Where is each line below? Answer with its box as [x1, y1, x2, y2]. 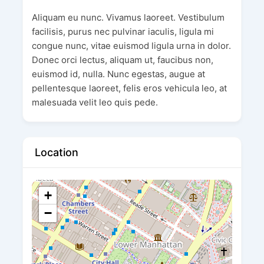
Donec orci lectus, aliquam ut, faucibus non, [31, 54, 213, 66]
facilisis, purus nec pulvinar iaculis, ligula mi [31, 26, 214, 38]
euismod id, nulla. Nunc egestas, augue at [31, 68, 205, 80]
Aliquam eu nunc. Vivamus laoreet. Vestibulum [31, 12, 225, 24]
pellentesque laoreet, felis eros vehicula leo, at [31, 82, 227, 94]
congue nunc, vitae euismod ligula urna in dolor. [31, 40, 231, 52]
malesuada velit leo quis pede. [31, 97, 158, 108]
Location [34, 146, 78, 159]
